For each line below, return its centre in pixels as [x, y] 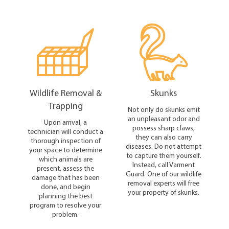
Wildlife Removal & [65, 93]
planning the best [65, 196]
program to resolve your [65, 205]
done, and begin [65, 186]
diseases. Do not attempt [164, 146]
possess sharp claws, [164, 128]
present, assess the [65, 168]
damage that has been [65, 177]
